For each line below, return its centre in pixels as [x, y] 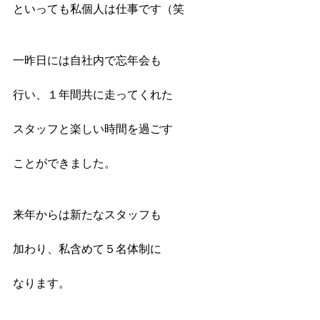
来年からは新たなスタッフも [87, 214]
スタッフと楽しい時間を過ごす [93, 129]
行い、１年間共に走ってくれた [93, 94]
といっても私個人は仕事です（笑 [99, 9]
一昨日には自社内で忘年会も [87, 60]
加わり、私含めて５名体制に [87, 249]
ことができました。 [64, 163]
